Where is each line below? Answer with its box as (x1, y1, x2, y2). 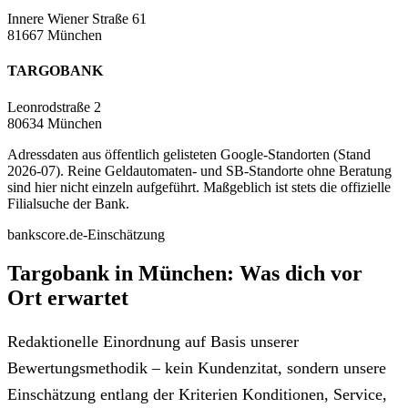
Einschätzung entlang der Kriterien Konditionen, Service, (7, 384, 387, 403)
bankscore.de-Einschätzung (7, 226, 165, 242)
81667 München (7, 27, 102, 44)
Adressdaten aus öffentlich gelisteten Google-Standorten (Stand (7, 146, 371, 162)
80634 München (7, 115, 102, 131)
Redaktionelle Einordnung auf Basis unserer (7, 331, 299, 351)
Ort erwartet (7, 285, 128, 310)
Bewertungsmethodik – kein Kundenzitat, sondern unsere (7, 358, 386, 377)
